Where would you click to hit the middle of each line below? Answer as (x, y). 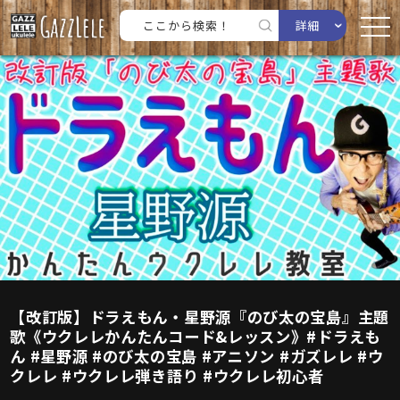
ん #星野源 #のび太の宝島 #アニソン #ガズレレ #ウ (197, 356)
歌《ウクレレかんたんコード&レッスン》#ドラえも (195, 336)
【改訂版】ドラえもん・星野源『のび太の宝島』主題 (200, 317)
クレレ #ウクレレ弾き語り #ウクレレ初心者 (167, 375)
